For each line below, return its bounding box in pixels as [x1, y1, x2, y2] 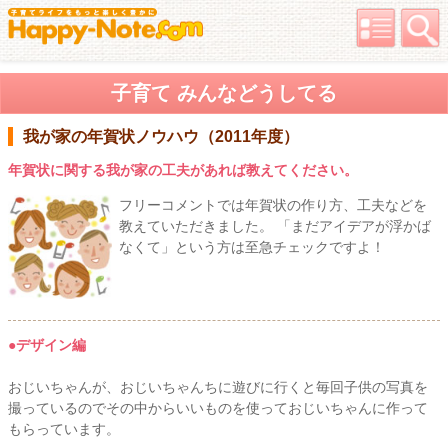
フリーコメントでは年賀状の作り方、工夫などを [119, 197, 427, 214]
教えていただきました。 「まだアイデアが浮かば [119, 218, 431, 235]
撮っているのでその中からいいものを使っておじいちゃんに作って [8, 400, 428, 417]
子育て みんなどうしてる [111, 82, 337, 104]
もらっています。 [8, 421, 120, 438]
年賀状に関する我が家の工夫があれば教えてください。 [8, 162, 358, 179]
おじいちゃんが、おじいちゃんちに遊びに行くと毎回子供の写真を [8, 379, 428, 396]
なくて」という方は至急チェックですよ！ [119, 239, 385, 256]
